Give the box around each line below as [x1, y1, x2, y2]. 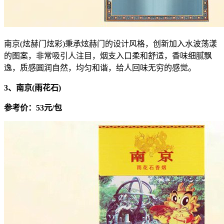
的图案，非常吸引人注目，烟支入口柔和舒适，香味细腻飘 [4, 51, 212, 60]
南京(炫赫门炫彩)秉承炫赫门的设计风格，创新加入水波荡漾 [4, 39, 217, 48]
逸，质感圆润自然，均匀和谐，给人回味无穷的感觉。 [4, 63, 196, 72]
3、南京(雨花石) [4, 83, 61, 92]
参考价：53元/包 [4, 103, 62, 112]
